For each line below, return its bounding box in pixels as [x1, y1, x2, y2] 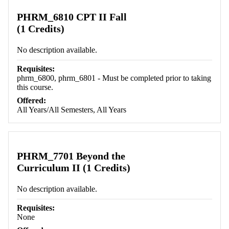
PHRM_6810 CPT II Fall [17, 11, 127, 23]
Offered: [17, 96, 46, 105]
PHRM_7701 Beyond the [17, 150, 125, 162]
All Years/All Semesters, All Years [17, 105, 126, 114]
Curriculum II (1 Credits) [17, 162, 130, 174]
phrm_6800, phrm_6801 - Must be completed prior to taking [17, 74, 211, 83]
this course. [17, 83, 53, 92]
